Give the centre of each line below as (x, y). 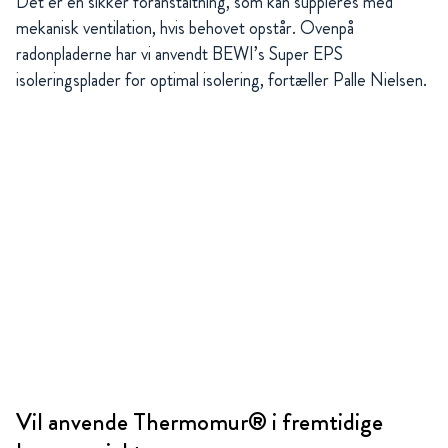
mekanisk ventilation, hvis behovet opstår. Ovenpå (185, 28)
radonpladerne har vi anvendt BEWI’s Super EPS (179, 54)
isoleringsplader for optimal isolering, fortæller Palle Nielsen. (221, 80)
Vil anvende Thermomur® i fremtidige (199, 422)
